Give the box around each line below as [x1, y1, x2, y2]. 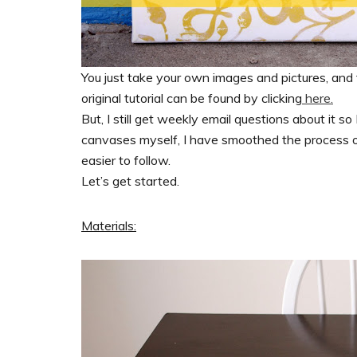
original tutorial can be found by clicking [81, 89, 302, 106]
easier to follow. [81, 151, 171, 168]
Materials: [81, 217, 136, 233]
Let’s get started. [81, 172, 179, 189]
